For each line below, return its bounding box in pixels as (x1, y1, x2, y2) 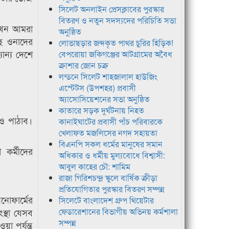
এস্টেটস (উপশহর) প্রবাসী (58, 82, 136, 94)
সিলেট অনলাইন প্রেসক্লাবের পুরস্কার (58, 3, 164, 15)
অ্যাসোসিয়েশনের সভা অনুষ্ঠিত (58, 93, 150, 105)
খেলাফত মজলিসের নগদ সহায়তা (58, 127, 157, 139)
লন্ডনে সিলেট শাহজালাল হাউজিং (58, 71, 157, 83)
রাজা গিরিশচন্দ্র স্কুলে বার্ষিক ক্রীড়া (58, 172, 157, 184)
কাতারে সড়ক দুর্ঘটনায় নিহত (58, 104, 144, 117)
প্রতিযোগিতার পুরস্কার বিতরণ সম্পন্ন (58, 183, 165, 195)
